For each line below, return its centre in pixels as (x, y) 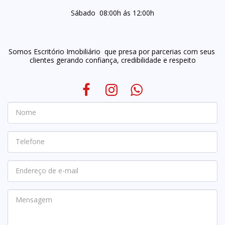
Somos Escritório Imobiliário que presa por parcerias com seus (111, 51)
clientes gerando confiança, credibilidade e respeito (113, 60)
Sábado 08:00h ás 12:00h (113, 13)
